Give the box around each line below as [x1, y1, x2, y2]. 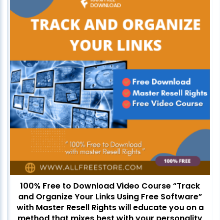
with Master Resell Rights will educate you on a [16, 202, 204, 214]
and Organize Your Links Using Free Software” [18, 191, 202, 203]
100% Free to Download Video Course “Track [20, 180, 200, 192]
